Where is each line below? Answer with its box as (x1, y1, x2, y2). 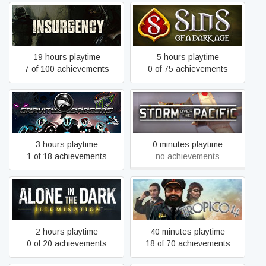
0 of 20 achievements (26, 239, 107, 248)
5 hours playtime (156, 52, 219, 62)
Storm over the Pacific (147, 107, 229, 117)
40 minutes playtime (150, 227, 225, 236)
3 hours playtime (35, 140, 98, 149)
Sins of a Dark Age (153, 20, 223, 30)
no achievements (156, 151, 220, 161)
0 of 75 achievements (147, 64, 228, 74)
